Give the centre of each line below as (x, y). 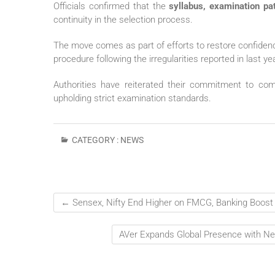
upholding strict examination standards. (132, 99)
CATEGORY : (95, 140)
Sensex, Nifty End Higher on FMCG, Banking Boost (172, 203)
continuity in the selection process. (123, 20)
